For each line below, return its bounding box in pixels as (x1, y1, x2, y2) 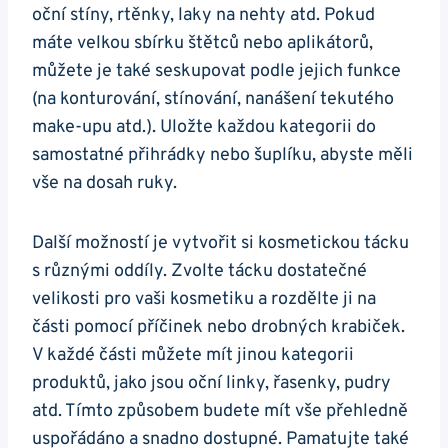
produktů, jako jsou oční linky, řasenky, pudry (32, 372, 391, 396)
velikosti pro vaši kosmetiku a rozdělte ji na (32, 288, 376, 312)
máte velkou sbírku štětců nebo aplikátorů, (32, 32, 373, 56)
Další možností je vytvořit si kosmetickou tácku (32, 232, 409, 256)
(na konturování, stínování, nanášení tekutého (32, 88, 394, 112)
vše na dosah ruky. (32, 172, 177, 196)
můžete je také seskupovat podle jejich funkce (32, 60, 401, 84)
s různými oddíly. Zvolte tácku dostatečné (32, 260, 367, 284)
